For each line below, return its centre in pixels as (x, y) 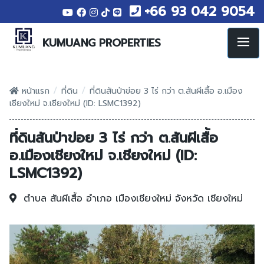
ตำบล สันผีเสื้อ (55, 199)
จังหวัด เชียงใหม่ (209, 199)
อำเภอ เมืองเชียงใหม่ (131, 199)
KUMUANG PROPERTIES (102, 43)
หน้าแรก (34, 91)
